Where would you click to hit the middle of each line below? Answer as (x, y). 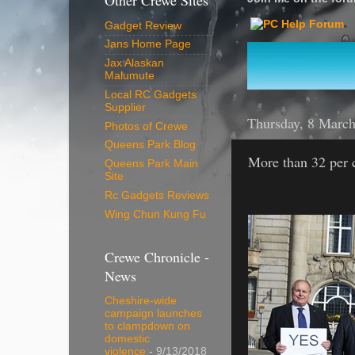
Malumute (130, 76)
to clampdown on (147, 326)
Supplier (125, 107)
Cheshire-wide (141, 301)
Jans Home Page (148, 44)
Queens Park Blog (150, 145)
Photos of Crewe (146, 126)
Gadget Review (143, 25)
